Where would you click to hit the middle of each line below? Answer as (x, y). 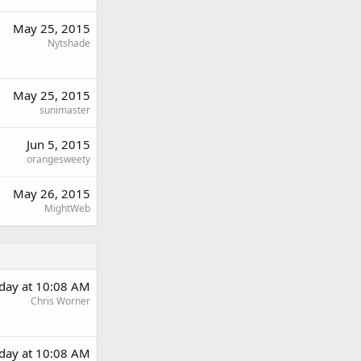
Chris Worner (60, 301)
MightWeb (67, 208)
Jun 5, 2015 (58, 144)
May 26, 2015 (52, 193)
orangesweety (58, 159)
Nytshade (69, 43)
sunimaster (65, 110)
